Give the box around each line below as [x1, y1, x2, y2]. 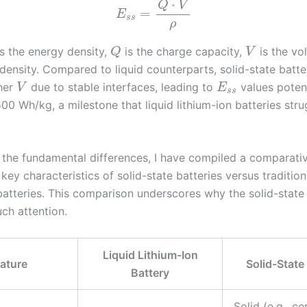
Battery [131, 265, 169, 280]
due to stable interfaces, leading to [27, 79, 217, 94]
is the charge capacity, [121, 44, 246, 58]
